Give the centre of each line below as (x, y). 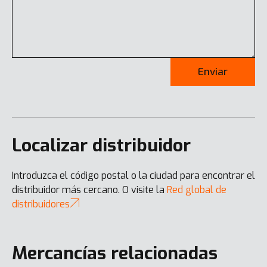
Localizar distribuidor (101, 146)
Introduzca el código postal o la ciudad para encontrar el (133, 176)
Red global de (197, 190)
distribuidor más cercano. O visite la (89, 190)
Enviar (213, 72)
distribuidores (41, 204)
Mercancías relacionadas (115, 254)
